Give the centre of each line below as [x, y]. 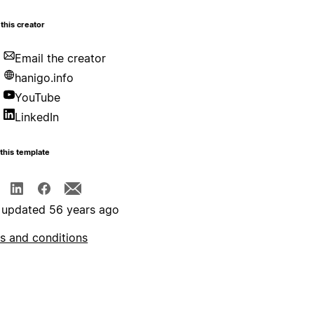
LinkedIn [37, 117]
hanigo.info [45, 78]
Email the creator [61, 59]
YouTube [38, 98]
